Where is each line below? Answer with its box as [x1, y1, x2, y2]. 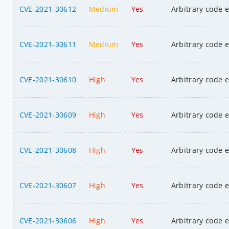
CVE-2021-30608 [19, 145, 77, 155]
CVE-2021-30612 [19, 4, 77, 14]
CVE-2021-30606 [19, 215, 77, 225]
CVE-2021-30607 [19, 180, 77, 190]
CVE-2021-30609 [19, 109, 77, 120]
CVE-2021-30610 [19, 74, 77, 84]
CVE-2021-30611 [19, 39, 77, 49]
